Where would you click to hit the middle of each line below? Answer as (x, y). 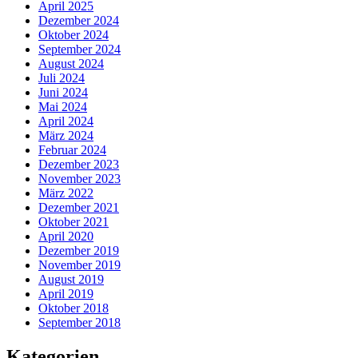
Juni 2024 (63, 93)
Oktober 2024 (74, 35)
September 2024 (80, 50)
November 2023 (80, 179)
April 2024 (66, 121)
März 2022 (66, 193)
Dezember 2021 (79, 208)
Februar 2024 (72, 150)
